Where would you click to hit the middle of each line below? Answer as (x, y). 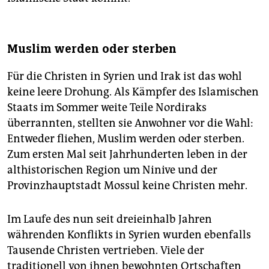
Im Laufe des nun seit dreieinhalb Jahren (110, 219)
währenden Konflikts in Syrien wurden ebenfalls (129, 235)
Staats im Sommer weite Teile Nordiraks (107, 108)
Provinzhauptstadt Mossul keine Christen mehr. (127, 186)
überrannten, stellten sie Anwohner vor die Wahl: (130, 123)
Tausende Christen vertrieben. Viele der (106, 251)
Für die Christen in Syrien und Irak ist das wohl (125, 77)
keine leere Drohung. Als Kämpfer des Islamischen (133, 92)
